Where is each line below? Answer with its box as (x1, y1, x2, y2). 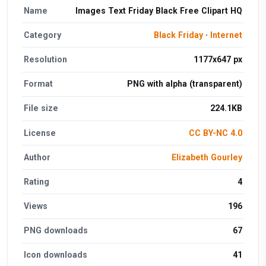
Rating (24, 176, 50, 186)
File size (24, 103, 59, 113)
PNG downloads (24, 226, 88, 236)
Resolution (24, 54, 68, 64)
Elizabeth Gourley (171, 152, 242, 162)
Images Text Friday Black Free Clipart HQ (75, 5, 242, 15)
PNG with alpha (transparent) (126, 79, 242, 89)
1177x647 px (193, 54, 242, 64)
